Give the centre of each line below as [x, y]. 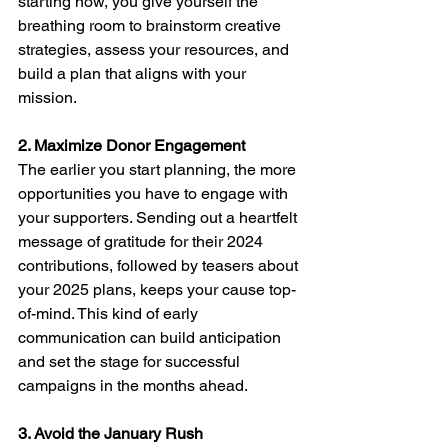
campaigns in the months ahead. [133, 386]
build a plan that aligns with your [134, 74]
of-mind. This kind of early [110, 314]
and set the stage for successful [131, 362]
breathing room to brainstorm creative [151, 26]
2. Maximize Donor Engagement [131, 146]
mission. [47, 98]
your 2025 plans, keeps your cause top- [157, 290]
